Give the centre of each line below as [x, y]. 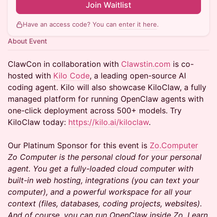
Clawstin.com [146, 64]
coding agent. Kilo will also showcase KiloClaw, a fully [107, 87]
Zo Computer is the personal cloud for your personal [105, 157]
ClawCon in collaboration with [64, 64]
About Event [27, 41]
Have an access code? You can [71, 24]
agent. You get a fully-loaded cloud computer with [101, 169]
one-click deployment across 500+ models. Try [95, 110]
